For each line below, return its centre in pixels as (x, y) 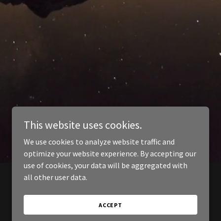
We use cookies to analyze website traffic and (99, 142)
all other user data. (55, 177)
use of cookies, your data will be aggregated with (106, 165)
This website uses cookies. (83, 125)
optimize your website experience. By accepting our (110, 153)
